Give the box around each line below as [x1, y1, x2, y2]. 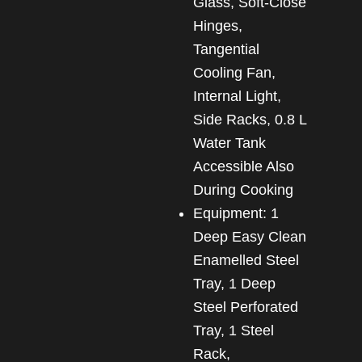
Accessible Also [192, 158, 294, 175]
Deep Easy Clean [192, 228, 306, 245]
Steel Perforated [192, 298, 298, 315]
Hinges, [192, 17, 242, 34]
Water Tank [192, 134, 266, 151]
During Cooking [192, 181, 293, 198]
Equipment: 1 [192, 204, 203, 221]
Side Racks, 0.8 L [192, 111, 306, 128]
